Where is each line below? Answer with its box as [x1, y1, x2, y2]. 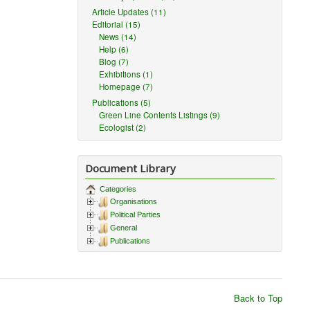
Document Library [85, 161, 176, 175]
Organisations [110, 197, 158, 206]
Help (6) [99, 44, 129, 55]
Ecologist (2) [99, 122, 147, 133]
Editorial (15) [92, 19, 141, 30]
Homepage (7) [99, 81, 154, 92]
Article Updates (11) [92, 6, 167, 17]
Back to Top [234, 291, 282, 305]
